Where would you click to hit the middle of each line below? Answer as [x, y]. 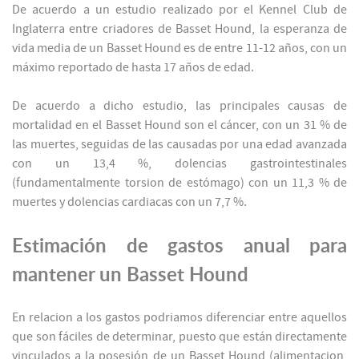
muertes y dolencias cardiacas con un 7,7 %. [129, 202]
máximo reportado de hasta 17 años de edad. [133, 68]
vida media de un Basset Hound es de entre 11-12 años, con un [179, 48]
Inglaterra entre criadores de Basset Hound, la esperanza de [179, 29]
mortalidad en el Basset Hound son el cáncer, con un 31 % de [179, 125]
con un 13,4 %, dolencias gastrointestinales [179, 164]
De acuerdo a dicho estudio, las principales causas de [179, 106]
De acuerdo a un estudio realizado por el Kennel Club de [179, 10]
